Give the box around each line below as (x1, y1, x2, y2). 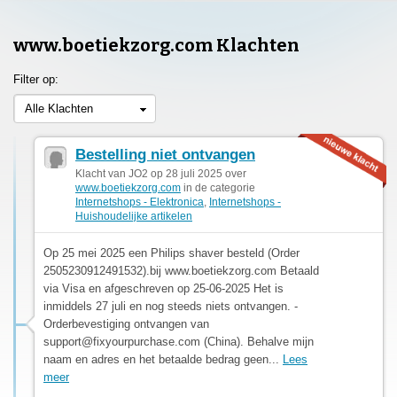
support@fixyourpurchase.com (43, 334, 200, 348)
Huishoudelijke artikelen (75, 209, 192, 222)
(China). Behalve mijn (200, 334, 314, 348)
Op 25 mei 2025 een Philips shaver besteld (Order (43, 245, 300, 260)
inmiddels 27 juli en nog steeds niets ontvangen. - (43, 299, 298, 313)
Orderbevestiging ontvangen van (43, 316, 209, 331)
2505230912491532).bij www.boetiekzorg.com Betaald (43, 263, 319, 277)
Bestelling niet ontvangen (75, 145, 255, 163)
